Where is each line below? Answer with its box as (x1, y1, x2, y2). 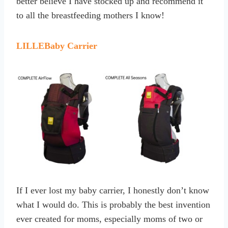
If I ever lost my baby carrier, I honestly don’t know (16, 185, 209, 195)
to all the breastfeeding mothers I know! (16, 10, 164, 20)
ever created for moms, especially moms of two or (16, 213, 203, 224)
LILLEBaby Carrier (16, 40, 97, 51)
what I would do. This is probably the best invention (16, 199, 210, 210)
